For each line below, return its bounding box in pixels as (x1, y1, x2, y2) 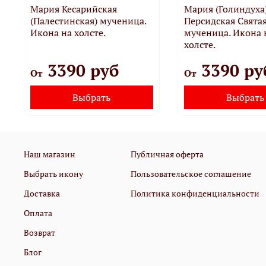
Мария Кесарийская (30, 2, 117, 15)
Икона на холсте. (30, 26, 106, 39)
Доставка (24, 187, 60, 199)
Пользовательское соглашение (131, 167, 251, 179)
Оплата (24, 207, 52, 218)
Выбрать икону (24, 167, 83, 179)
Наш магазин (24, 148, 75, 160)
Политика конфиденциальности (131, 187, 259, 199)
